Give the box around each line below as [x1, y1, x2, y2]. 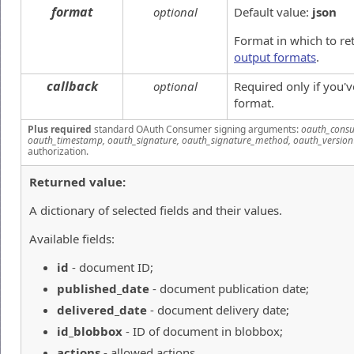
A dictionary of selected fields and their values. [29, 201, 282, 218]
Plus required [28, 122, 92, 136]
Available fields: [29, 230, 115, 247]
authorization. [28, 144, 88, 158]
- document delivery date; [147, 301, 289, 318]
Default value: [234, 3, 312, 20]
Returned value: [29, 173, 126, 190]
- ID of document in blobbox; [122, 322, 283, 339]
